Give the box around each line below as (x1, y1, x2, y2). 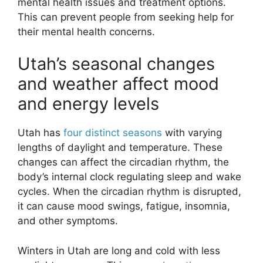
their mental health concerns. (18, 25, 155, 38)
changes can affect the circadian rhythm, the (18, 156, 229, 168)
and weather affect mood (18, 73, 219, 95)
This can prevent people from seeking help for (18, 11, 234, 23)
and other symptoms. (18, 215, 118, 227)
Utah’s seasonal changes (18, 53, 215, 75)
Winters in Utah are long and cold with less (18, 244, 220, 257)
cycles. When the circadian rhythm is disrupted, (18, 186, 241, 198)
